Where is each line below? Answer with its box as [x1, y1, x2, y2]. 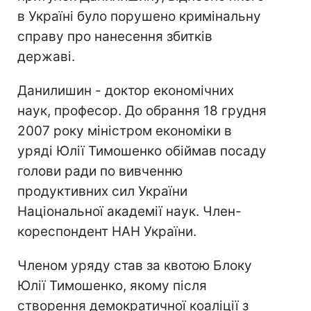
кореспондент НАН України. [17, 224, 196, 239]
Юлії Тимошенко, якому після [17, 278, 207, 294]
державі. [17, 49, 75, 65]
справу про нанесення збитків [17, 28, 212, 44]
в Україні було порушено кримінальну [17, 8, 261, 24]
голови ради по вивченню [17, 163, 183, 179]
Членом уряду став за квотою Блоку [17, 258, 252, 274]
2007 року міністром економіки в [17, 123, 232, 139]
